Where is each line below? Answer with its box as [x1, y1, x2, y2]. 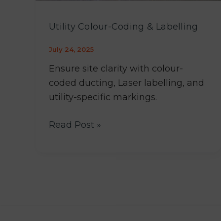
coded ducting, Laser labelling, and [49, 77, 204, 88]
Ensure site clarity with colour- [49, 63, 183, 74]
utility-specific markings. [49, 91, 157, 103]
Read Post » [49, 119, 101, 130]
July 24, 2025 [49, 45, 94, 54]
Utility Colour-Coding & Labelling [49, 21, 198, 32]
